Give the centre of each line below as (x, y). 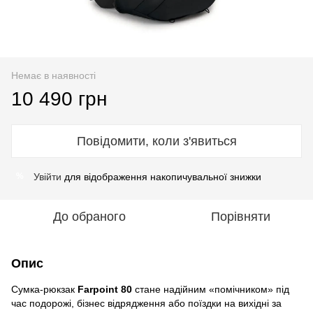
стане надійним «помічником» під (211, 289)
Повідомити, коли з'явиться (156, 141)
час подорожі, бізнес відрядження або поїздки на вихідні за (146, 303)
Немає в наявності (53, 75)
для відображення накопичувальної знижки (161, 176)
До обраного (89, 216)
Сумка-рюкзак (44, 289)
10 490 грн (59, 99)
